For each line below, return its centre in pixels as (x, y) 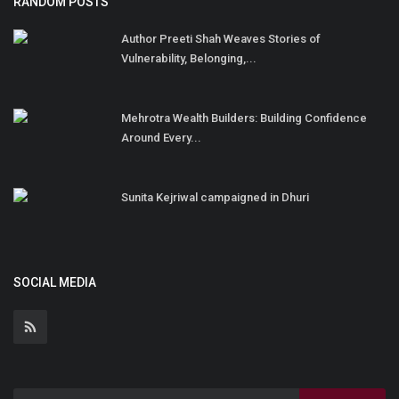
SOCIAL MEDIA (55, 282)
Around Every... (161, 137)
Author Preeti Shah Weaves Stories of (221, 38)
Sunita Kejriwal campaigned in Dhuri (215, 197)
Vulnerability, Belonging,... (189, 58)
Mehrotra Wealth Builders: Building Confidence (244, 118)
